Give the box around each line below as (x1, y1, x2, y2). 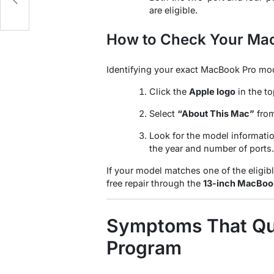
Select (149, 108, 177, 119)
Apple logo (189, 86, 235, 97)
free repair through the (106, 177, 203, 188)
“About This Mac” (177, 108, 254, 119)
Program (106, 236, 182, 259)
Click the (149, 86, 189, 97)
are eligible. (149, 4, 198, 15)
